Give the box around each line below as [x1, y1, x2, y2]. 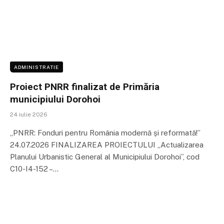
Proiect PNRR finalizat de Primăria [10, 81, 159, 93]
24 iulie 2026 [10, 111, 47, 118]
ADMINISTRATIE [14, 64, 59, 70]
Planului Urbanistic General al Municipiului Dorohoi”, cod [10, 152, 199, 161]
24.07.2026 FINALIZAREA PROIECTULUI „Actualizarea [10, 140, 203, 149]
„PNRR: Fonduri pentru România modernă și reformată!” [10, 128, 200, 137]
